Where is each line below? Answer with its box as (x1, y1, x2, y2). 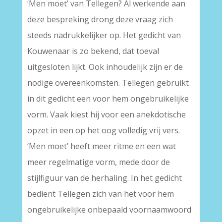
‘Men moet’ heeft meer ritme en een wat (27, 141, 176, 152)
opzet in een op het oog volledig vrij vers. (27, 125, 180, 136)
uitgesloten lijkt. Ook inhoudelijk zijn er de (27, 61, 183, 72)
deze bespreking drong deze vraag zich (27, 14, 173, 25)
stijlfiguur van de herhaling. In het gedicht (27, 172, 182, 183)
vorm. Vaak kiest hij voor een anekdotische (27, 109, 186, 120)
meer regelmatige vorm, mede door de (27, 157, 170, 167)
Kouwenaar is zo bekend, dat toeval (27, 46, 159, 56)
